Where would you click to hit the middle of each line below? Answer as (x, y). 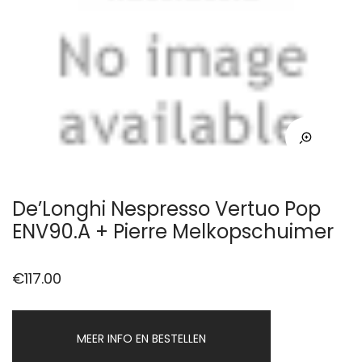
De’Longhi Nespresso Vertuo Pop (166, 209)
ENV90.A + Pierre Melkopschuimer (173, 232)
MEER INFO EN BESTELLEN (141, 339)
